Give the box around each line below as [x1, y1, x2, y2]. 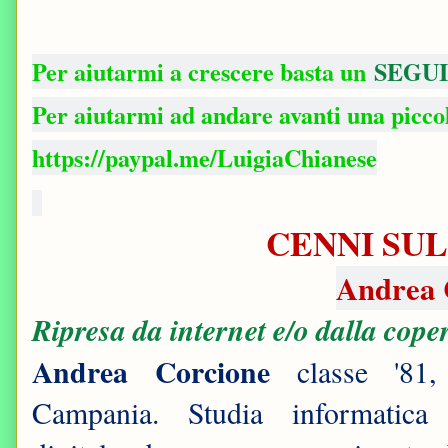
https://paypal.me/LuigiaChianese [32, 140, 377, 176]
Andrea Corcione [32, 350, 270, 394]
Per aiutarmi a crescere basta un [32, 54, 374, 90]
